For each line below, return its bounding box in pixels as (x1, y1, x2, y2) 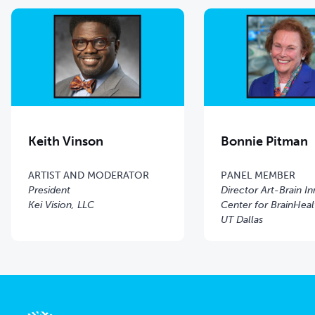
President (28, 184, 70, 196)
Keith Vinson (28, 133, 103, 149)
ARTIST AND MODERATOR (28, 169, 149, 181)
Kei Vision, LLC (28, 198, 94, 211)
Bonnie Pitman (221, 133, 309, 149)
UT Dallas (221, 213, 264, 226)
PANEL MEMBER (221, 169, 296, 181)
